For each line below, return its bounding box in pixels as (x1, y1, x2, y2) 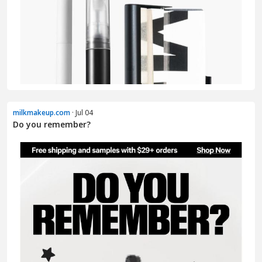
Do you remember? (13, 119, 91, 130)
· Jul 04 (70, 108, 93, 118)
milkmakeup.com (13, 108, 70, 118)
